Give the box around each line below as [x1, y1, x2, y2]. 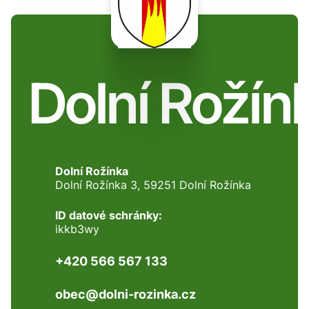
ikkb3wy [55, 222, 99, 236]
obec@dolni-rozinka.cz [55, 286, 196, 301]
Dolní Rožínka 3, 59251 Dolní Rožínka [55, 178, 251, 192]
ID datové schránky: [55, 208, 162, 222]
